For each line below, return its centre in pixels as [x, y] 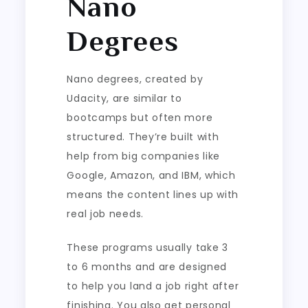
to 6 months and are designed [147, 266]
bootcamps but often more [140, 117]
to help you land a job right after [153, 286]
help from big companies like [144, 156]
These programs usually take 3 [147, 247]
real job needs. [105, 213]
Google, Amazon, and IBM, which [151, 175]
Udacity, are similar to [124, 98]
